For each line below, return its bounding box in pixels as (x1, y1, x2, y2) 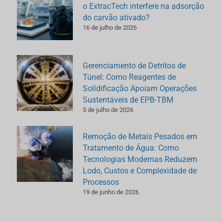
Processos (83, 177, 119, 187)
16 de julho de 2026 (83, 23, 137, 31)
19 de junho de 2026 (83, 188, 139, 196)
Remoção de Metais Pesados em (83, 131, 198, 141)
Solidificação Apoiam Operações (83, 83, 197, 93)
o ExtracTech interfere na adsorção (83, 1, 205, 11)
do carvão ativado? (83, 12, 150, 22)
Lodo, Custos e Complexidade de (83, 166, 197, 175)
